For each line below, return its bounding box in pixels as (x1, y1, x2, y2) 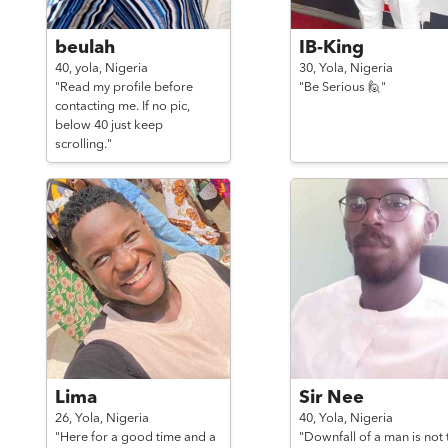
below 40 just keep (54, 119, 163, 132)
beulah (54, 39, 115, 57)
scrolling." (54, 138, 112, 151)
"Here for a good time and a (54, 431, 216, 444)
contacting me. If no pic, (54, 100, 190, 113)
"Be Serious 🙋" (298, 81, 386, 94)
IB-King (298, 39, 364, 57)
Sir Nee (298, 389, 364, 407)
